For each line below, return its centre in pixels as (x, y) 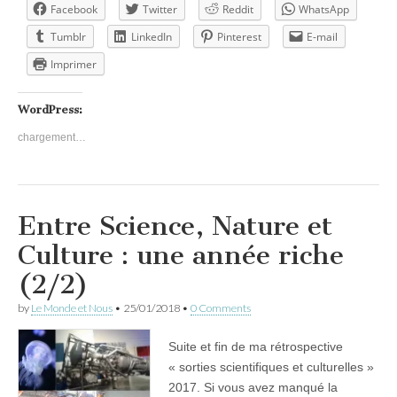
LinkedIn (152, 36)
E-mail (322, 36)
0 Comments (221, 307)
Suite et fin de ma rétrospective (256, 346)
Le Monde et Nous (72, 307)
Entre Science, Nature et (175, 226)
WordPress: (50, 109)
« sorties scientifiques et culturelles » (271, 366)
